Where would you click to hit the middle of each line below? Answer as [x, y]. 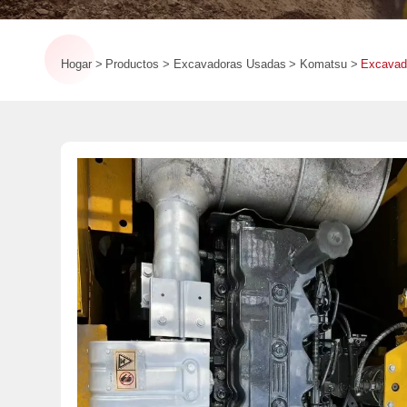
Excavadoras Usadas [229, 64]
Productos [133, 64]
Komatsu [323, 64]
